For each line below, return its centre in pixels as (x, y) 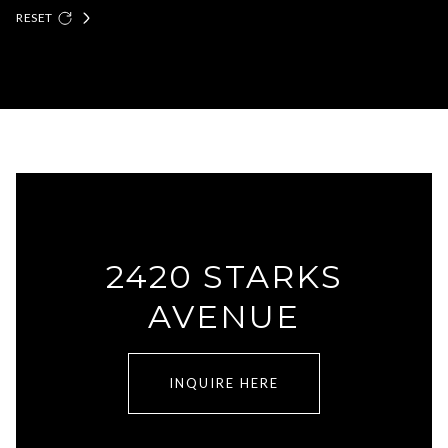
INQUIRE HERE (224, 382)
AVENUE (224, 316)
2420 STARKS (224, 276)
